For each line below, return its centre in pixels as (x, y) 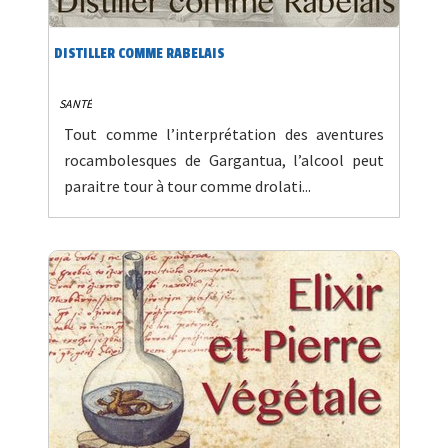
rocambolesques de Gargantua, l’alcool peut (224, 160)
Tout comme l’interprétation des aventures (224, 134)
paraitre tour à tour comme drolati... (187, 186)
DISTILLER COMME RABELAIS (139, 54)
